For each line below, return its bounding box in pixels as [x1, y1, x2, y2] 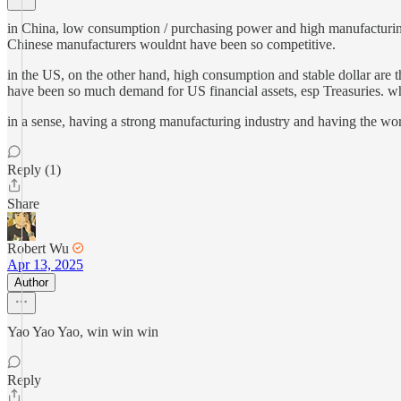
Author [14, 276, 48, 289]
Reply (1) [7, 162, 61, 177]
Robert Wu [7, 241, 69, 256]
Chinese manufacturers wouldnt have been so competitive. [7, 37, 336, 52]
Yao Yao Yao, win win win [7, 324, 158, 339]
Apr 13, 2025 [7, 257, 83, 272]
